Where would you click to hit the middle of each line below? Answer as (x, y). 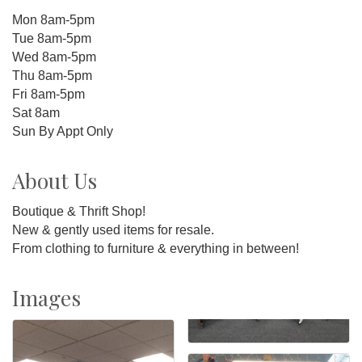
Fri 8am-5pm (48, 94)
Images (46, 297)
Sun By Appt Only (63, 131)
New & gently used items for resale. (113, 229)
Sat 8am (36, 112)
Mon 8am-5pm (53, 19)
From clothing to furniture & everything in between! (156, 248)
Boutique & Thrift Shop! (79, 211)
